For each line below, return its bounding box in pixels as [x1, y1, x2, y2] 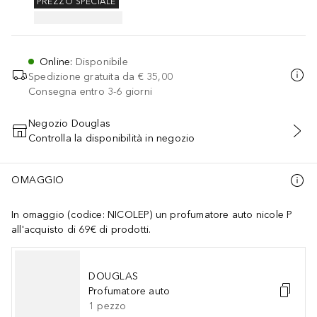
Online [40, 55, 71, 68]
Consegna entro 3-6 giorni [28, 85, 152, 98]
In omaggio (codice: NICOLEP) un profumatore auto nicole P [11, 208, 293, 221]
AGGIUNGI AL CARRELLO [97, 133, 219, 144]
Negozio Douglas [28, 117, 110, 129]
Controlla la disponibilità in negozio [28, 132, 195, 144]
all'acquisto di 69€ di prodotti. [11, 223, 151, 236]
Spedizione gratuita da [28, 70, 135, 83]
